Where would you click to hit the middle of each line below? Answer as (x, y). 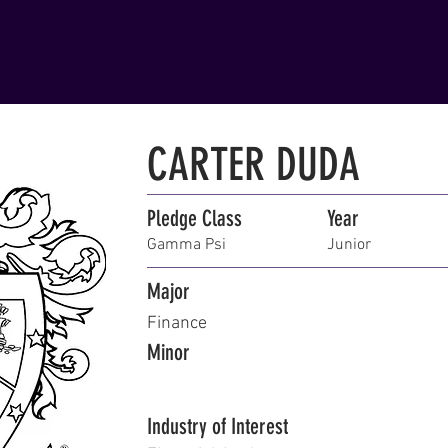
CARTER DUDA (253, 164)
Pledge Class (194, 218)
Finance (177, 323)
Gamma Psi (186, 245)
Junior (349, 245)
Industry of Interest (217, 426)
